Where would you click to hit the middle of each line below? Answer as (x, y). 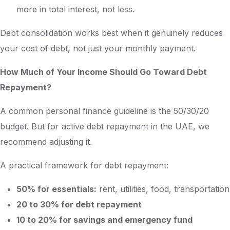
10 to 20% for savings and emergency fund (104, 220)
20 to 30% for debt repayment (79, 204)
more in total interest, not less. (75, 9)
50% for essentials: (56, 189)
